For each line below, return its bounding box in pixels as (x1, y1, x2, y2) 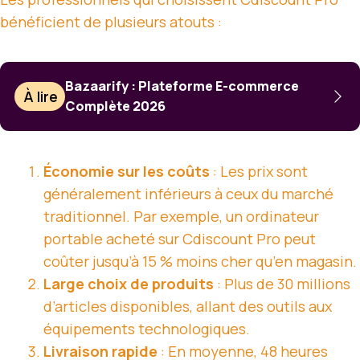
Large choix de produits (43, 274, 214, 294)
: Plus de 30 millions (214, 274, 350, 294)
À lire (23, 87, 59, 107)
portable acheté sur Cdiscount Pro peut (43, 229, 316, 249)
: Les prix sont (210, 162, 308, 182)
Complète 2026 (65, 97, 166, 116)
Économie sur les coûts (43, 162, 210, 182)
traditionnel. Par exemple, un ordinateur (43, 207, 319, 227)
